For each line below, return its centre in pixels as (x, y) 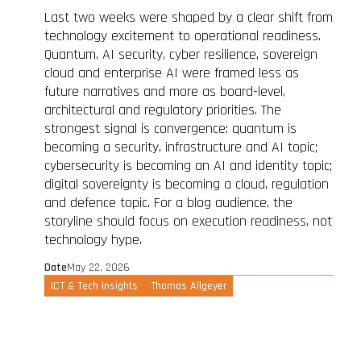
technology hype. (93, 239)
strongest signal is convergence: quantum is (170, 128)
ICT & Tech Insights (94, 286)
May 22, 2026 (98, 267)
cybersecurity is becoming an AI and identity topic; (188, 165)
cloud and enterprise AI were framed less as (171, 73)
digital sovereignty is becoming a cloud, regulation (186, 184)
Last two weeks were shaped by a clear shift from (188, 17)
